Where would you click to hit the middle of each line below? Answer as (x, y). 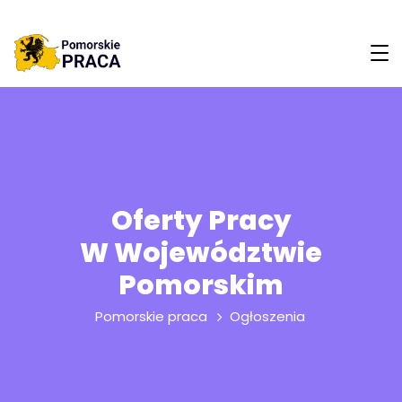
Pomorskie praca (151, 316)
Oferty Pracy (201, 221)
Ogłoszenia (267, 316)
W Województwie (201, 253)
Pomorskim (201, 285)
